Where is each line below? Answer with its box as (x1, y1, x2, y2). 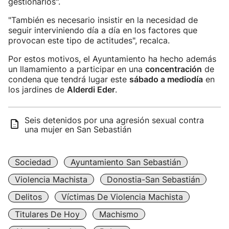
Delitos (15, 192, 42, 202)
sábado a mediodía (129, 74, 203, 84)
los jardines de (8, 84, 67, 95)
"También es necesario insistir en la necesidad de (8, 15, 198, 25)
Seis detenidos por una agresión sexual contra (25, 115, 204, 125)
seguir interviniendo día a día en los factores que (8, 25, 197, 35)
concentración (145, 64, 202, 74)
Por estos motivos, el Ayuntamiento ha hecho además (8, 54, 216, 64)
